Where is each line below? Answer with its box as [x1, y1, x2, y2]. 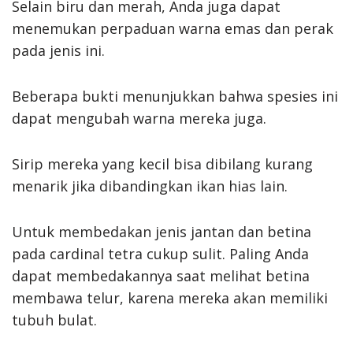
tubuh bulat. [12, 310, 97, 329]
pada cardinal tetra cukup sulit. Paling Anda [12, 243, 309, 263]
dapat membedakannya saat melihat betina [12, 266, 310, 285]
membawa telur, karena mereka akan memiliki [12, 288, 328, 307]
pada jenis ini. [12, 40, 105, 60]
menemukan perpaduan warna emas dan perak [12, 18, 333, 38]
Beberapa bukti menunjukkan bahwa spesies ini [12, 86, 338, 106]
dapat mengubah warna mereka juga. [12, 108, 266, 128]
